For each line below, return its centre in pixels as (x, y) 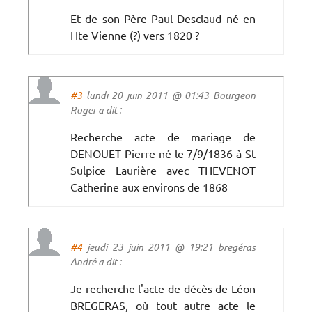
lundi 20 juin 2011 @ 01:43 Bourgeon (169, 95)
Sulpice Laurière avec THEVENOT (163, 170)
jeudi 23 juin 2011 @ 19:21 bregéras (169, 247)
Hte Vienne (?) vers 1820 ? (135, 34)
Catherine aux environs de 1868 (149, 186)
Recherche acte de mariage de (163, 136)
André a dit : (96, 261)
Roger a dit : (96, 109)
